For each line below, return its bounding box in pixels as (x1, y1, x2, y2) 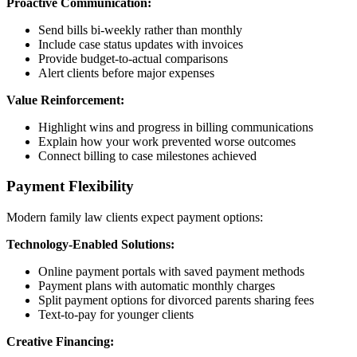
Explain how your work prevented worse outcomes (38, 134, 296, 148)
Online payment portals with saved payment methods (38, 265, 304, 279)
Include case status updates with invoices (38, 37, 243, 51)
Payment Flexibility (6, 178, 134, 195)
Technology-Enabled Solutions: (6, 237, 175, 252)
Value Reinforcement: (6, 92, 124, 107)
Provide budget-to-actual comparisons (38, 51, 228, 65)
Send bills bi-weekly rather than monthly (38, 22, 242, 37)
